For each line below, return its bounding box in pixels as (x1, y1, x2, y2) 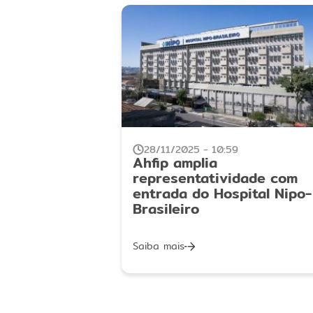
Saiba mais (133, 238, 185, 254)
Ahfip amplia (133, 151, 218, 173)
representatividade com (133, 166, 298, 189)
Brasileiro (133, 197, 200, 219)
